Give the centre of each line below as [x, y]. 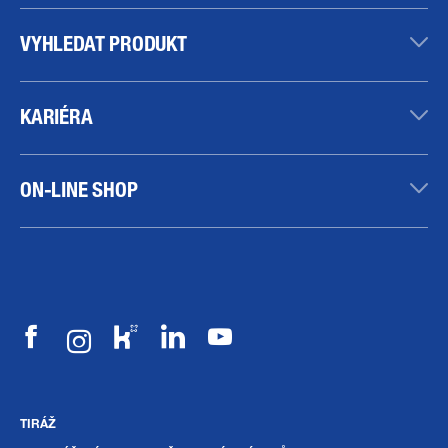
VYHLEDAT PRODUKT [103, 42]
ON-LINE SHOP [79, 188]
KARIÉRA [56, 115]
